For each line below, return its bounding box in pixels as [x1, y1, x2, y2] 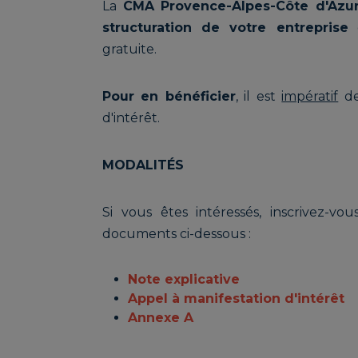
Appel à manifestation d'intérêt [128, 291, 344, 307]
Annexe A [128, 310, 193, 326]
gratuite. [102, 42, 157, 58]
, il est [235, 89, 282, 105]
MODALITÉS [102, 157, 184, 173]
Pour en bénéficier [102, 89, 236, 105]
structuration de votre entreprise [102, 20, 348, 36]
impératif [281, 89, 339, 105]
